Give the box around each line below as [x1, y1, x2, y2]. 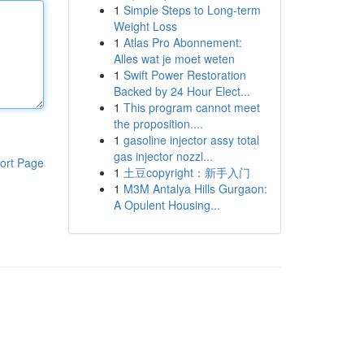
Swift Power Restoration [123, 67, 246, 83]
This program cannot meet [123, 99, 260, 115]
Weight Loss [113, 18, 177, 34]
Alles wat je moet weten [113, 50, 235, 67]
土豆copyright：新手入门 [123, 164, 250, 180]
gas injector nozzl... [113, 148, 213, 164]
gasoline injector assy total [123, 132, 259, 148]
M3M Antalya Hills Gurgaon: [123, 180, 267, 197]
